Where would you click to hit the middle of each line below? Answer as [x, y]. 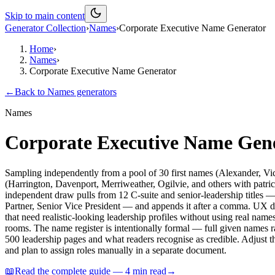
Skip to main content [45, 16]
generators [95, 92]
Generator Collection [45, 28]
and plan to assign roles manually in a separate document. [116, 250]
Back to [31, 92]
